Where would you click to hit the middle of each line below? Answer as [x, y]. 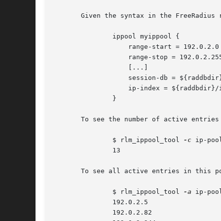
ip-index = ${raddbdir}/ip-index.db [85, 88]
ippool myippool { [69, 37]
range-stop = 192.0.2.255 [85, 57]
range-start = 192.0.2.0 [85, 47]
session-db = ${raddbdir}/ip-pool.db [85, 78]
